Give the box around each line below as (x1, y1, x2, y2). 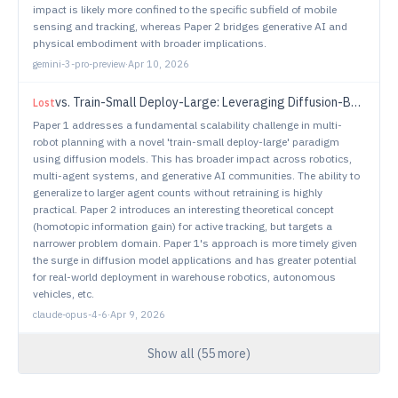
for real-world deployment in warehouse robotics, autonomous (33, 270, 336, 283)
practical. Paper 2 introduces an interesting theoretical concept (33, 203, 334, 216)
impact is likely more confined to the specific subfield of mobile (33, 3, 337, 16)
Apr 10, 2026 (128, 58, 189, 70)
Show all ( (147, 346, 201, 362)
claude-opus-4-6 (33, 308, 107, 321)
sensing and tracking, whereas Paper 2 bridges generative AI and (33, 20, 347, 33)
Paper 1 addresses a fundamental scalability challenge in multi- (33, 118, 342, 131)
